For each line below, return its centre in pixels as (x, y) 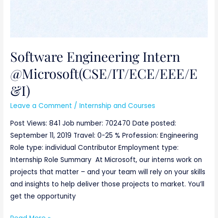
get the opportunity (43, 196)
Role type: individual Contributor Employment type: (95, 147)
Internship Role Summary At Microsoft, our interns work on (106, 160)
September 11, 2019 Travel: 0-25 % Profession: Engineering (104, 135)
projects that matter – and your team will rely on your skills (108, 172)
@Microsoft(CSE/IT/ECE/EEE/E (104, 73)
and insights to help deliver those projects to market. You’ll (108, 184)
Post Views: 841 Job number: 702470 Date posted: (93, 123)
